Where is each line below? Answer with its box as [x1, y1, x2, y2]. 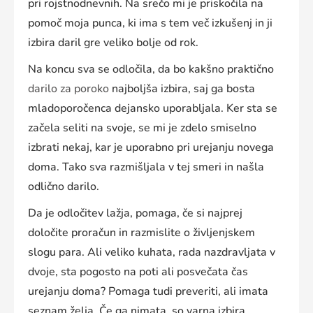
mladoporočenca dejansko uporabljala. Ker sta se [28, 101, 277, 117]
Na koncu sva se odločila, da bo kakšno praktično [28, 61, 274, 78]
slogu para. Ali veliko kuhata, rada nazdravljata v [28, 245, 275, 261]
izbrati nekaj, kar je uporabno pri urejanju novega [28, 140, 274, 156]
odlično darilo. [28, 179, 99, 195]
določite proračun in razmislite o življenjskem [28, 225, 255, 241]
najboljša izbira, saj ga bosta [109, 81, 255, 97]
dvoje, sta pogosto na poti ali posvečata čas [28, 264, 248, 280]
